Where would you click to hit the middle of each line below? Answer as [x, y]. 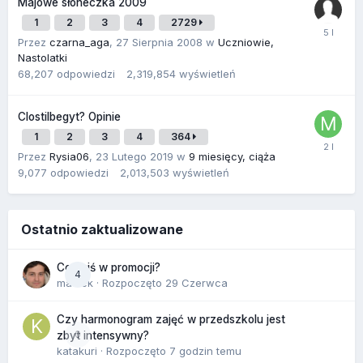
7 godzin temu [205, 350]
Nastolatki [43, 57]
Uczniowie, [246, 42]
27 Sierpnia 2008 [159, 42]
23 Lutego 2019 [135, 156]
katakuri [77, 350]
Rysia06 [69, 156]
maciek [75, 282]
